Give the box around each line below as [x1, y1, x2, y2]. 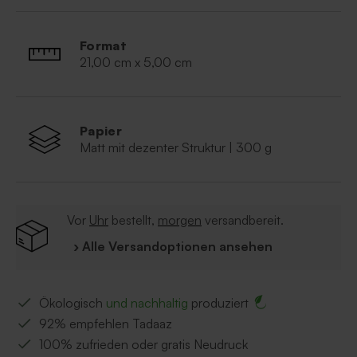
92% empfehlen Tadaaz [39, 316, 172, 332]
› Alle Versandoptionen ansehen [73, 238, 273, 255]
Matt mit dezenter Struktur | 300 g [80, 139, 272, 156]
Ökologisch [39, 295, 103, 312]
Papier [80, 123, 123, 139]
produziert [191, 295, 249, 312]
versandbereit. [202, 212, 284, 229]
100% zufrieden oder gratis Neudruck [39, 336, 248, 353]
